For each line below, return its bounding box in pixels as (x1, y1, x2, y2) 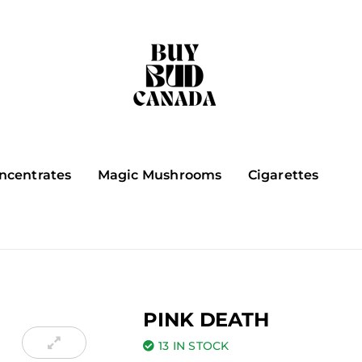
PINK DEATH (143, 308, 269, 331)
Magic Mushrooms (97, 167, 222, 183)
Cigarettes (247, 167, 319, 183)
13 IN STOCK (158, 339, 229, 353)
